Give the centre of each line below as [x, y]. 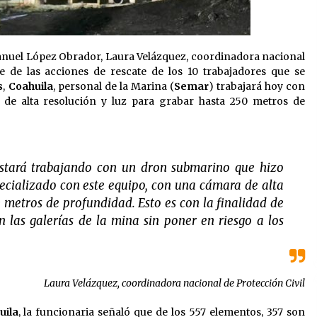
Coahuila [30, 87]
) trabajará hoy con [257, 87]
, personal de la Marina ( [113, 87]
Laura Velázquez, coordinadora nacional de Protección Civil [174, 283]
